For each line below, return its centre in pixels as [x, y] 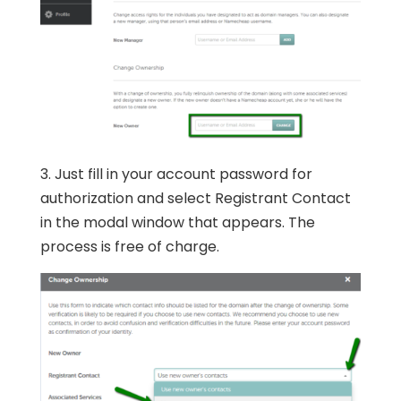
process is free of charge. [129, 247]
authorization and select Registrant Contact [195, 199]
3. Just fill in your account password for [176, 175]
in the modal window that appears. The [177, 223]
